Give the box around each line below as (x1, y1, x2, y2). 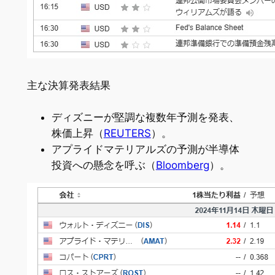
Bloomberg (155, 158, 209, 171)
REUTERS (103, 126, 151, 139)
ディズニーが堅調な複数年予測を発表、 (51, 110, 239, 123)
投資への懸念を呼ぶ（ (51, 158, 156, 171)
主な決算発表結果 (26, 78, 110, 93)
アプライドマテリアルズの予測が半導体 (51, 142, 239, 155)
